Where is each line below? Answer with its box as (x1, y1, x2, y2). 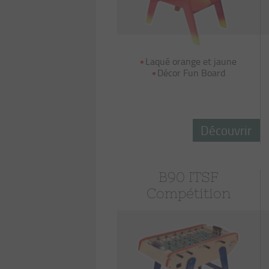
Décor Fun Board (157, 66, 225, 79)
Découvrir (201, 121, 252, 139)
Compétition (146, 186, 231, 201)
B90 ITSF (159, 169, 219, 185)
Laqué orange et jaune (145, 55, 237, 68)
